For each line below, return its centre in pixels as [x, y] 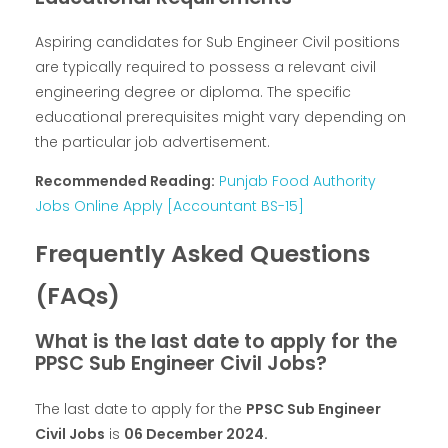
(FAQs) [77, 296]
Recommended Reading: [125, 181]
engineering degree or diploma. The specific [193, 92]
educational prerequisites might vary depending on [220, 117]
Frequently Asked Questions [202, 254]
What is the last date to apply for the [216, 342]
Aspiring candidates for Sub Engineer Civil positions [217, 42]
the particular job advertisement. [152, 142]
